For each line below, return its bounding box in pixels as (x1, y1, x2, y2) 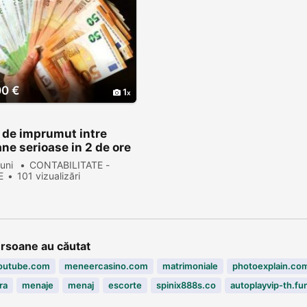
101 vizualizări (17, 169, 80, 182)
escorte (108, 279, 142, 291)
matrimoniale (162, 260, 218, 271)
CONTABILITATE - (29, 158, 110, 171)
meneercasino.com (64, 260, 148, 271)
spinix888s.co (156, 279, 216, 291)
